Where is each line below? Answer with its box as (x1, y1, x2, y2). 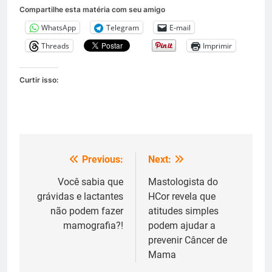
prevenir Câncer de (148, 234, 227, 246)
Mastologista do (148, 176, 218, 188)
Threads (41, 40, 69, 51)
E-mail (169, 22, 191, 33)
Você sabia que (58, 176, 123, 188)
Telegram (106, 22, 139, 33)
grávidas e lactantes (37, 191, 123, 202)
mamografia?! (63, 220, 123, 231)
